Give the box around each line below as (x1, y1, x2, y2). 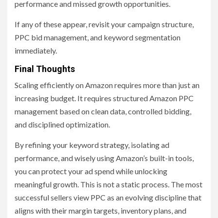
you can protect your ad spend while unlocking (15, 166, 167, 176)
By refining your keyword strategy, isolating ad (15, 140, 169, 150)
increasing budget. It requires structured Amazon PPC (15, 93, 194, 103)
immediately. (15, 46, 57, 55)
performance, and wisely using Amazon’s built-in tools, (15, 153, 194, 163)
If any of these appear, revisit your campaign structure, (15, 19, 194, 29)
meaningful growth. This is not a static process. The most (15, 180, 202, 189)
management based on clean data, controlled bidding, (15, 107, 191, 116)
